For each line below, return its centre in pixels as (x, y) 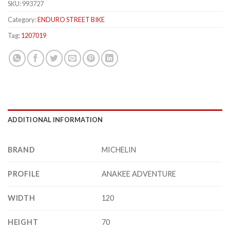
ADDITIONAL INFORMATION (55, 120)
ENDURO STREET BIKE (71, 20)
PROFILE (24, 174)
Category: (23, 20)
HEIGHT (23, 222)
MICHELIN (119, 150)
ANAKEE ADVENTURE (139, 174)
